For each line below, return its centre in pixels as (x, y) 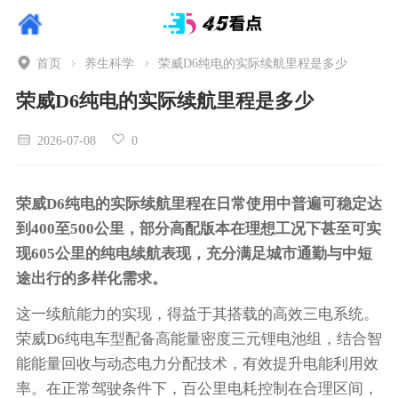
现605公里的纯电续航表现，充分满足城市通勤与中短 (194, 253)
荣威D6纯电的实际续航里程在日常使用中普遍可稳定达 (199, 203)
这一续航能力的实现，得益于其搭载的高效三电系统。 (197, 314)
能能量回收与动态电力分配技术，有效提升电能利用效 (197, 363)
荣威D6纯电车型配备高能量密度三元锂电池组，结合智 (199, 338)
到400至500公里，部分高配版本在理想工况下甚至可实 (198, 228)
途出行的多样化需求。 (91, 278)
